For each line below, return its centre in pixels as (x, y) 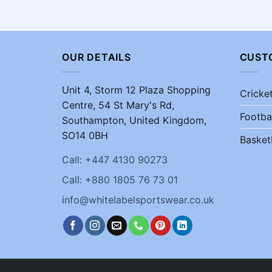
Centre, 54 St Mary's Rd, (118, 105)
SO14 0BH (85, 136)
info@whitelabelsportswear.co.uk (138, 199)
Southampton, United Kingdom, (134, 121)
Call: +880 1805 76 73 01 (120, 179)
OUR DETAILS (97, 57)
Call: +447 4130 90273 (115, 159)
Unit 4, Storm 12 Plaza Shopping (136, 90)
